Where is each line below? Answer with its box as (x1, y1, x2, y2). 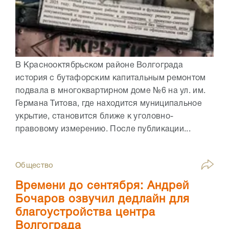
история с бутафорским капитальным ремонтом (15, 75, 206, 82)
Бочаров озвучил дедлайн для (15, 194, 190, 205)
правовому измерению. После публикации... (15, 126, 191, 133)
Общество (15, 162, 54, 170)
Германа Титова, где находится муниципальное (15, 100, 202, 108)
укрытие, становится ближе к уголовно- (15, 113, 174, 121)
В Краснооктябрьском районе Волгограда (15, 62, 184, 70)
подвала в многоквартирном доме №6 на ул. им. (15, 87, 206, 95)
